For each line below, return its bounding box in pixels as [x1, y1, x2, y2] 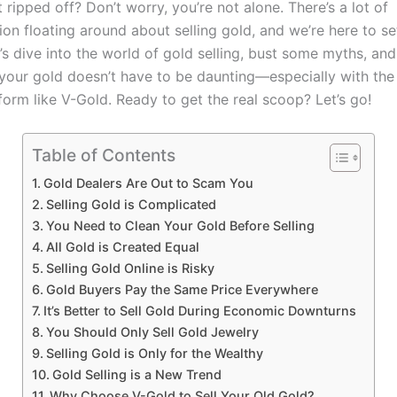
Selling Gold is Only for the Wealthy [45, 346, 263, 362]
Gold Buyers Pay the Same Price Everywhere [45, 282, 318, 298]
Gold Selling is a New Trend [51, 367, 222, 383]
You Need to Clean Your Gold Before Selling [45, 218, 315, 234]
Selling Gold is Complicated [45, 197, 216, 213]
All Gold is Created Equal [45, 239, 199, 255]
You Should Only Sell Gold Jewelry [45, 324, 259, 340]
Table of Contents [32, 144, 175, 167]
